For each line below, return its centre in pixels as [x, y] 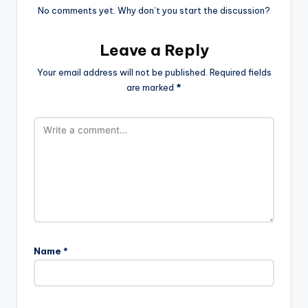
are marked [151, 88]
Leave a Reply [154, 51]
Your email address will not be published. [122, 73]
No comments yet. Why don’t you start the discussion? [154, 11]
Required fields [240, 73]
